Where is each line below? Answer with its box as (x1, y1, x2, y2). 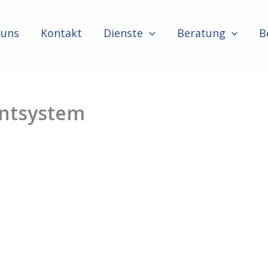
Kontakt (40, 25, 82, 40)
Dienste (103, 25, 143, 40)
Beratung (176, 25, 226, 40)
